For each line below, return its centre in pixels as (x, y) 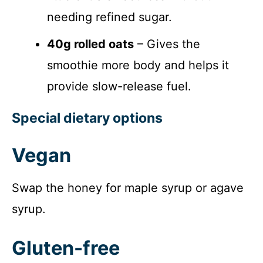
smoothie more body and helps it (138, 65)
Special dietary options (87, 118)
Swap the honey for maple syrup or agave (128, 188)
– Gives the (167, 44)
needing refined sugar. (109, 17)
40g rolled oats (90, 44)
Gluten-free (66, 248)
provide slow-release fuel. (119, 87)
